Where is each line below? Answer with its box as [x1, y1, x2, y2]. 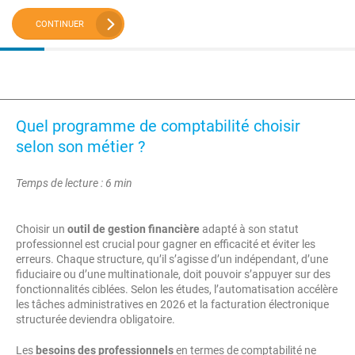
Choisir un [16, 223, 67, 235]
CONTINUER [36, 18, 84, 29]
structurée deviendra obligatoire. [16, 313, 175, 326]
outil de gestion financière [67, 223, 200, 235]
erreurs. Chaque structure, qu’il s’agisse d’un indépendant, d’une [16, 253, 328, 265]
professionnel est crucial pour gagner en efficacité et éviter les [16, 238, 315, 250]
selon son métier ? [16, 137, 145, 156]
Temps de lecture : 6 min [16, 177, 132, 189]
